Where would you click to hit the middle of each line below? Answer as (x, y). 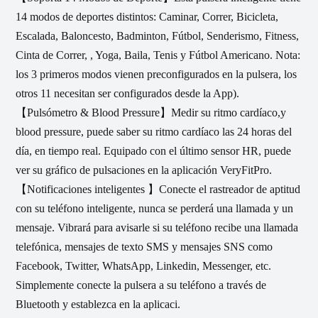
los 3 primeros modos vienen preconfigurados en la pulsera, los (156, 74)
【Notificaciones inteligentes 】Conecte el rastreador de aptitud (158, 189)
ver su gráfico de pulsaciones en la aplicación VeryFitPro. (144, 170)
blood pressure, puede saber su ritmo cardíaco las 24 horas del (154, 131)
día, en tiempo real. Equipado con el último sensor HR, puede (153, 150)
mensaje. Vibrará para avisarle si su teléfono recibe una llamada (157, 227)
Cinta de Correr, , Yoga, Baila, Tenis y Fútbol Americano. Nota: (158, 55)
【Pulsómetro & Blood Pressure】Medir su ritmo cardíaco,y (151, 112)
